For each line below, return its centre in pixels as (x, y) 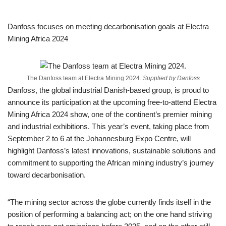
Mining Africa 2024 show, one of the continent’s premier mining (110, 114)
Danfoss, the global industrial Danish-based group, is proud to (108, 90)
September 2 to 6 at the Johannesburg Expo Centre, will (99, 138)
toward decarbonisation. (47, 175)
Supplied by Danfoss (171, 78)
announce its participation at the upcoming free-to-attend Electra (112, 102)
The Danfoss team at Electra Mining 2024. (84, 78)
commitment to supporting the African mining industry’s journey (111, 163)
